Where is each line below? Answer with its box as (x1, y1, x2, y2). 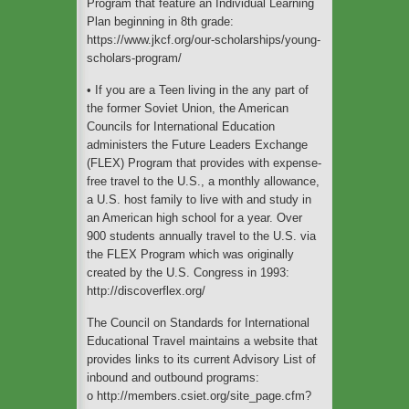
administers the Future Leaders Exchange (87, 137, 308, 152)
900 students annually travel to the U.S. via (87, 228, 316, 243)
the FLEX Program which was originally (87, 246, 294, 261)
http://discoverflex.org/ (87, 283, 205, 298)
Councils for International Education (87, 119, 275, 133)
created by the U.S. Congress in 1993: (87, 265, 289, 279)
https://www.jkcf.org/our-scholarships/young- (87, 32, 320, 47)
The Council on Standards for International (87, 315, 309, 330)
